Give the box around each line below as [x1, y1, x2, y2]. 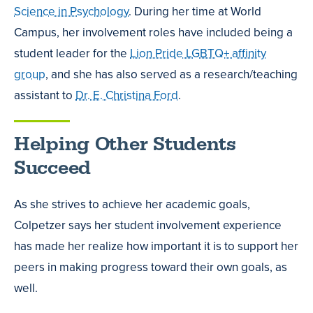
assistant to [14, 86, 75, 104]
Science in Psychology [14, 2, 129, 20]
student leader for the [14, 44, 130, 62]
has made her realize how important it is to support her [14, 238, 298, 256]
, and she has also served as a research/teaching [45, 65, 298, 83]
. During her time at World [129, 2, 261, 20]
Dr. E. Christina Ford [75, 86, 178, 104]
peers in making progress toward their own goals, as [14, 259, 287, 277]
